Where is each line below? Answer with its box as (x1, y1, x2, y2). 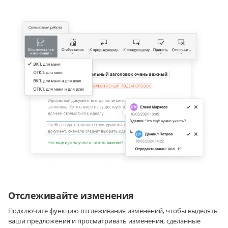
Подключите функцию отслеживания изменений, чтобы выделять (8, 206, 218, 215)
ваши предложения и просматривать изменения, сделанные (8, 216, 201, 225)
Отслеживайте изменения (8, 189, 134, 202)
